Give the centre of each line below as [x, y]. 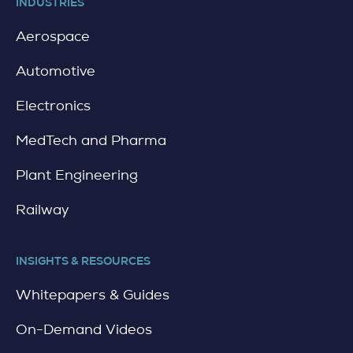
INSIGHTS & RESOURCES [83, 261]
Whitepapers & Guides [93, 295]
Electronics [53, 106]
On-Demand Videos [84, 329]
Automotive [56, 71]
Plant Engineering [77, 175]
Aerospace [53, 36]
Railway [42, 210]
